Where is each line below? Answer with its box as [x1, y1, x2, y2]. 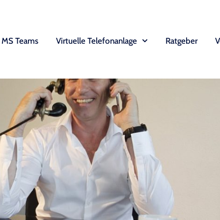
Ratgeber [165, 35, 197, 46]
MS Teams [1, 35, 38, 46]
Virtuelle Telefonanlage [55, 35, 137, 46]
